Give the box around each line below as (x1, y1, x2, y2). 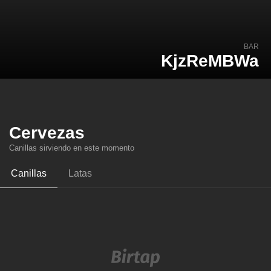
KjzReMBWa (161, 51, 259, 70)
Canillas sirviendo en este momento (9, 143, 134, 152)
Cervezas (9, 123, 85, 142)
